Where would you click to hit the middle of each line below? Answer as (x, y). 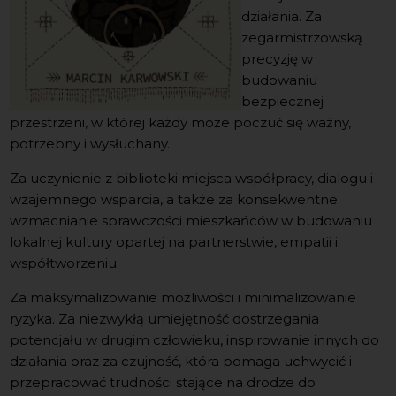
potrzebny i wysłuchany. (90, 143)
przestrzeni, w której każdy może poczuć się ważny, (181, 122)
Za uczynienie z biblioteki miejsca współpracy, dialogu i (192, 178)
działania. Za (282, 16)
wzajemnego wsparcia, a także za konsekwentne (174, 199)
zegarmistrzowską (302, 37)
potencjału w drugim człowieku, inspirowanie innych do (195, 339)
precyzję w (278, 58)
